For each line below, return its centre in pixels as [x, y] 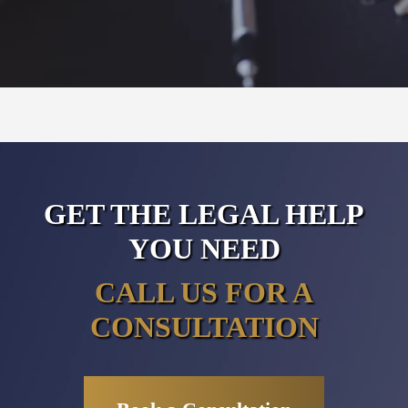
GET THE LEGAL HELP [204, 214]
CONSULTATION [204, 326]
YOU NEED [204, 248]
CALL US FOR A [204, 292]
